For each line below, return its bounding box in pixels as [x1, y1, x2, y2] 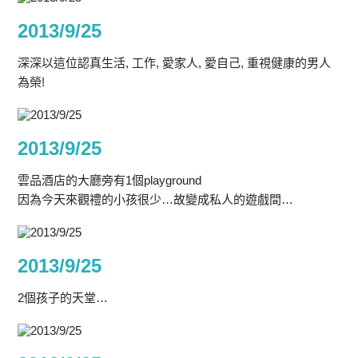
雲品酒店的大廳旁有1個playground [18, 173, 202, 187]
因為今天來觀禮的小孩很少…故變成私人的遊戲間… [18, 193, 294, 206]
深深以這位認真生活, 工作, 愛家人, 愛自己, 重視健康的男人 [18, 56, 332, 70]
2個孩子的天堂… [18, 291, 109, 304]
